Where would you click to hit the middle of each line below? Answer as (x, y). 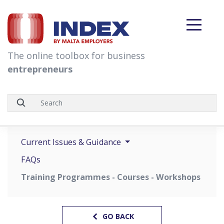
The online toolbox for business (76, 55)
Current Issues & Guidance (72, 142)
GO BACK (117, 216)
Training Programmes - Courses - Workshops (111, 177)
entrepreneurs (40, 69)
